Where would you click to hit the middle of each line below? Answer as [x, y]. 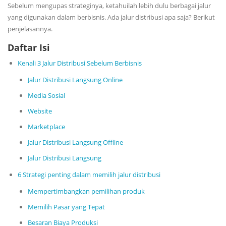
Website [40, 111]
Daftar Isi [29, 47]
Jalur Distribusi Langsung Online [75, 79]
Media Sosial [46, 95]
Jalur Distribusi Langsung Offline [75, 142]
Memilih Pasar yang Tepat [66, 207]
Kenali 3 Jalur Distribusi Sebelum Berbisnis [80, 63]
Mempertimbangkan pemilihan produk [86, 191]
